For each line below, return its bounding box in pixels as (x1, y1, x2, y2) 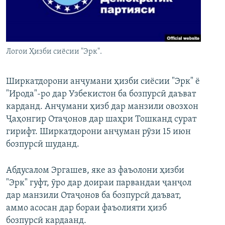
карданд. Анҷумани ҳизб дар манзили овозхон (6, 102, 198, 112)
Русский (9, 13, 41, 23)
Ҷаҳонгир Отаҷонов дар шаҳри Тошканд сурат (6, 115, 196, 125)
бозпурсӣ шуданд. (6, 140, 79, 150)
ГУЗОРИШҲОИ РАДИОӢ (18, 6, 85, 13)
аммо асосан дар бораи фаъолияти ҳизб (6, 203, 167, 213)
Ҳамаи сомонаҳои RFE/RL (17, 108, 116, 118)
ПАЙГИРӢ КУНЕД (9, 41, 60, 48)
